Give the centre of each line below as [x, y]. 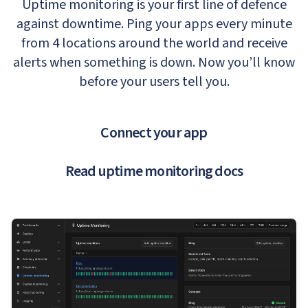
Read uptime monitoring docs [154, 171]
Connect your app [154, 133]
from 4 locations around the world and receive [154, 43]
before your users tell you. [154, 82]
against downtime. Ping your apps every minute [154, 24]
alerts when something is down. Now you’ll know [154, 63]
